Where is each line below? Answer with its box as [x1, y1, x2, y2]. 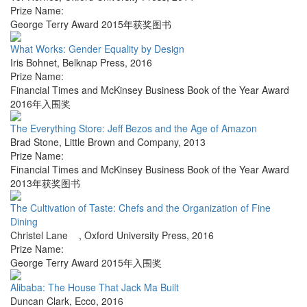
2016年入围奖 [10, 97, 71, 111]
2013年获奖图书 [10, 176, 80, 191]
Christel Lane [10, 228, 79, 243]
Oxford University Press [84, 228, 186, 243]
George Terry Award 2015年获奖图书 [10, 17, 171, 32]
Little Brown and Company [64, 135, 178, 149]
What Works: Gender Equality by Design [10, 42, 184, 56]
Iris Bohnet [10, 56, 57, 70]
